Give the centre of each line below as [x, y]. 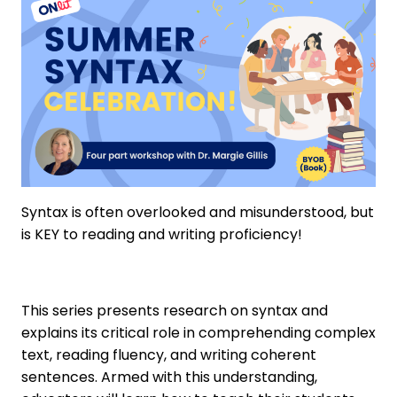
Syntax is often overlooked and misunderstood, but [198, 213]
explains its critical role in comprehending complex [198, 333]
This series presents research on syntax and [175, 311]
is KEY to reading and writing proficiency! [162, 235]
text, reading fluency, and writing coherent [169, 355]
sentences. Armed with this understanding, [169, 378]
